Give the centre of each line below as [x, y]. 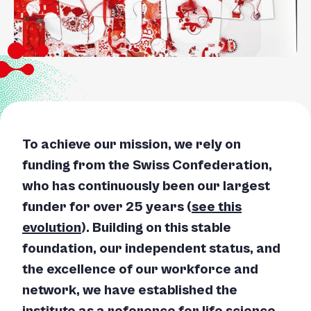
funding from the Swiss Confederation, [147, 166]
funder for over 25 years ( [107, 207]
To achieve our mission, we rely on [132, 145]
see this [217, 207]
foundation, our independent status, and [151, 249]
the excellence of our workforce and [140, 270]
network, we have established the [130, 291]
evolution [52, 228]
